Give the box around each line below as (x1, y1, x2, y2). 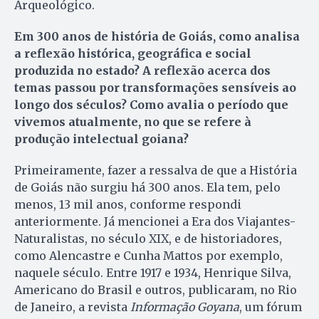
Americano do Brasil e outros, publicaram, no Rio (14, 282, 297, 297)
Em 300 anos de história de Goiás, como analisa (14, 28, 300, 43)
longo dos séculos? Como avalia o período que (14, 97, 288, 112)
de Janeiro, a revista (14, 299, 130, 314)
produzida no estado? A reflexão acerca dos (14, 63, 271, 78)
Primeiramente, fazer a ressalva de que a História (14, 162, 297, 177)
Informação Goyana (130, 299, 239, 314)
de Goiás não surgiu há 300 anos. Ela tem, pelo (14, 179, 281, 194)
